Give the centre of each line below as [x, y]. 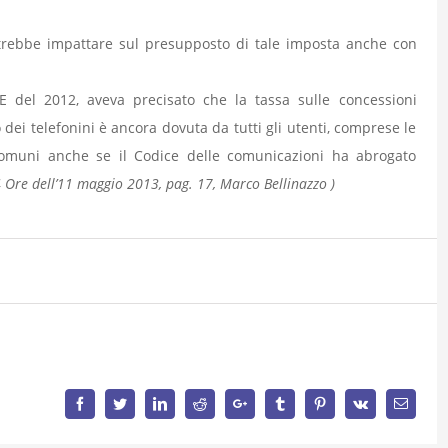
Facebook [113, 403]
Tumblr [307, 403]
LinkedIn [192, 403]
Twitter [146, 403]
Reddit [224, 403]
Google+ [270, 403]
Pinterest [350, 403]
